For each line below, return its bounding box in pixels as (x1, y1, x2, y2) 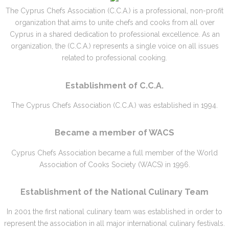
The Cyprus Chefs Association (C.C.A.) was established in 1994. (11, 101, 218, 109)
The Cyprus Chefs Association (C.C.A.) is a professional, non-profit (6, 7, 223, 15)
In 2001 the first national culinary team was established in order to (7, 208, 222, 216)
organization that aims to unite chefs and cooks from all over (14, 18, 215, 27)
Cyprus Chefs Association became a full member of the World (11, 148, 218, 157)
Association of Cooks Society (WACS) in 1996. (39, 160, 190, 169)
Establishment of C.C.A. (65, 80, 164, 90)
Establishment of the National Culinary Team (20, 187, 209, 197)
